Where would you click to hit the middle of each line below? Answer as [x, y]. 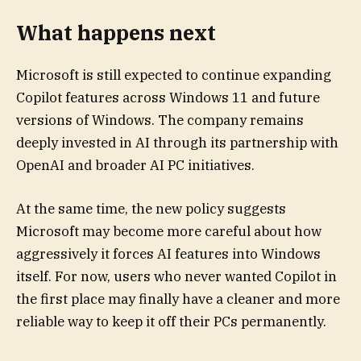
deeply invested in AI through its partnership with [177, 143]
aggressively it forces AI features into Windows [168, 254]
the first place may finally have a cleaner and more [178, 299]
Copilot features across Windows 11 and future [168, 98]
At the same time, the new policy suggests [151, 209]
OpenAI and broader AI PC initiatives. [135, 166]
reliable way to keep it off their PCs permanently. [171, 322]
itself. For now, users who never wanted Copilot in [176, 277]
